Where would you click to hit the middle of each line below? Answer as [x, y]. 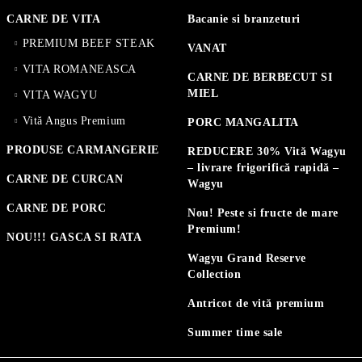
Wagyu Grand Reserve [247, 258]
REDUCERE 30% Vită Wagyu [267, 152]
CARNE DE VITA [54, 19]
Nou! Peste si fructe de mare [263, 213]
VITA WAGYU [60, 95]
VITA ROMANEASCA [79, 69]
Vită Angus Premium [74, 121]
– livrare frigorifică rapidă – [263, 168]
